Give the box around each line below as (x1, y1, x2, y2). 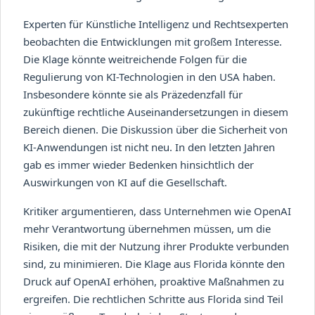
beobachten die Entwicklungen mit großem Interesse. (23, 34, 282, 49)
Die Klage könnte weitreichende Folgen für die (23, 51, 247, 66)
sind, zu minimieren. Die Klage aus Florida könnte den (23, 256, 285, 271)
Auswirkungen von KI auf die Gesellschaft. (23, 174, 227, 189)
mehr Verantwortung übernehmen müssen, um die (23, 221, 271, 236)
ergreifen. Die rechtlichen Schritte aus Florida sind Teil (23, 291, 283, 306)
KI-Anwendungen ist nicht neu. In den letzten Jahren (23, 139, 275, 154)
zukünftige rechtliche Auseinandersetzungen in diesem (23, 104, 288, 119)
